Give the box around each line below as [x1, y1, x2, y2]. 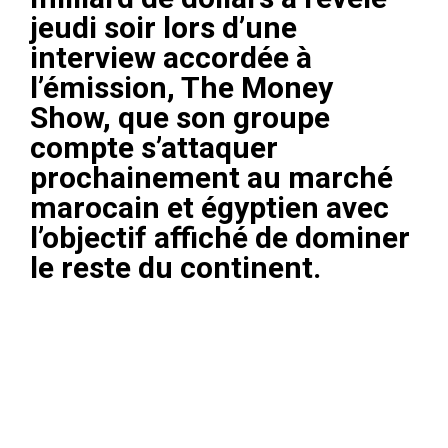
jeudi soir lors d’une [30, 9, 297, 45]
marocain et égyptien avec [30, 189, 389, 225]
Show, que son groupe [30, 99, 330, 135]
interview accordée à [30, 39, 312, 75]
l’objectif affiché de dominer [30, 219, 410, 255]
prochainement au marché [30, 159, 393, 195]
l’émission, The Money [30, 69, 333, 105]
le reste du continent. [30, 249, 321, 285]
